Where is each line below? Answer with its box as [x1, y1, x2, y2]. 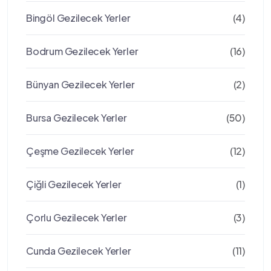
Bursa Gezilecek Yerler [26, 111, 127, 124]
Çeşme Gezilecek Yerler [26, 145, 134, 157]
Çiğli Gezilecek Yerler [26, 178, 122, 191]
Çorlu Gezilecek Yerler [26, 211, 127, 224]
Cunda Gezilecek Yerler [26, 244, 131, 257]
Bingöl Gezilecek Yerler [26, 11, 131, 24]
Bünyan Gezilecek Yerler [26, 78, 135, 91]
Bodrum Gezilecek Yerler [26, 45, 139, 57]
